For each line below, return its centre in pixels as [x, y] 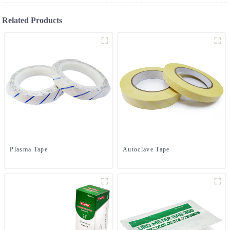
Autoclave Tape [146, 149]
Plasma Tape [29, 149]
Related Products [32, 21]
